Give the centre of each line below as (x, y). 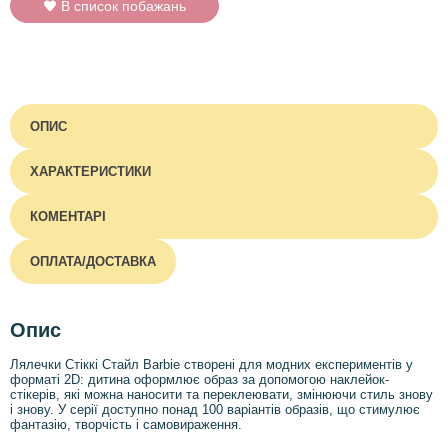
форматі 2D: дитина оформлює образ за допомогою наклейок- (199, 380)
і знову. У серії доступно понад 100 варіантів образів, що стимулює (215, 410)
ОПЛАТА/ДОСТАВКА (93, 261)
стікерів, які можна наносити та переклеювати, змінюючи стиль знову (221, 395)
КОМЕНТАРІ (68, 216)
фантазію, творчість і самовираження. (126, 425)
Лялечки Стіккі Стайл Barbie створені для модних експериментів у (211, 365)
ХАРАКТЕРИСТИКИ (90, 171)
